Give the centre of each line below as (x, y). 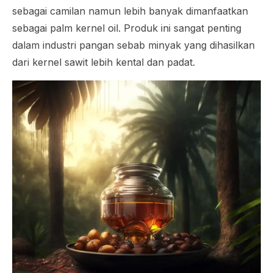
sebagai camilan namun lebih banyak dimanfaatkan (130, 11)
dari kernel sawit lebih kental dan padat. (105, 62)
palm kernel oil (84, 28)
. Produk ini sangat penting (180, 28)
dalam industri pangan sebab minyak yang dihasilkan (133, 45)
